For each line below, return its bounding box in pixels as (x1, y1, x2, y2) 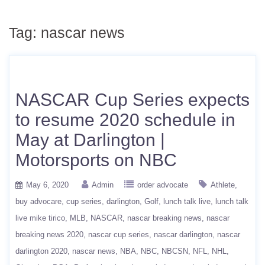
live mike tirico (15, 214, 65, 222)
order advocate (137, 180, 188, 189)
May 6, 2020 (26, 180, 69, 189)
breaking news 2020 (15, 230, 83, 239)
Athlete (211, 180, 235, 189)
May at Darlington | (15, 130, 165, 150)
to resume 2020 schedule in (15, 110, 235, 130)
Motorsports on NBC (15, 150, 177, 170)
